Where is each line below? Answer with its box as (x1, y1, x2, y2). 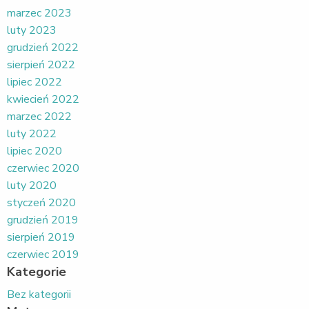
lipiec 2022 (7, 74, 62, 90)
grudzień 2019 (7, 212, 79, 228)
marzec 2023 (7, 5, 72, 21)
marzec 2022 (7, 108, 72, 124)
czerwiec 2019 (7, 246, 79, 262)
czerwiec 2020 (7, 160, 79, 176)
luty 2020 (7, 177, 57, 193)
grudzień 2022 (7, 39, 79, 55)
